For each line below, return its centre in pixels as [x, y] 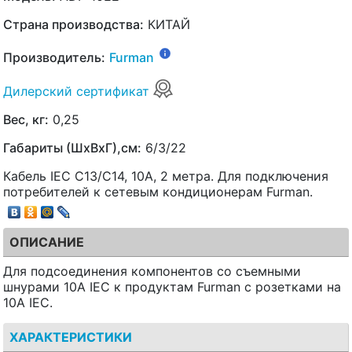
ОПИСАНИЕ [47, 242]
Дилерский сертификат [78, 91]
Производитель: [54, 58]
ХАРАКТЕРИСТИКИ [71, 337]
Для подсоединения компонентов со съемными [152, 271]
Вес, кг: [26, 119]
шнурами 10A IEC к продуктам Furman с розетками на [172, 287]
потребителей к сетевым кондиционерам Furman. [158, 191]
